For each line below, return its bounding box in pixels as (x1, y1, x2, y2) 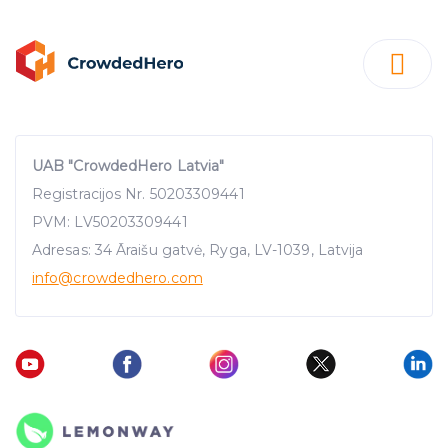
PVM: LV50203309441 (32, 213, 188, 232)
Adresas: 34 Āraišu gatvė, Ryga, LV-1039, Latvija (32, 241, 364, 260)
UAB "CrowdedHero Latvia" (32, 157, 225, 176)
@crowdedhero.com (58, 269, 203, 288)
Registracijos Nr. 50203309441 (32, 185, 245, 204)
